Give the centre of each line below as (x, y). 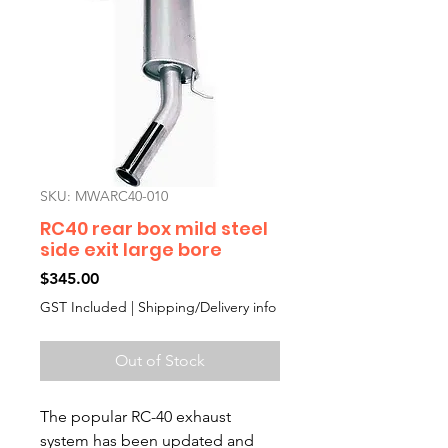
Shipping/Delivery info (207, 307)
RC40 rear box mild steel (154, 228)
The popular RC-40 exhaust (135, 416)
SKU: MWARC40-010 (104, 196)
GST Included (83, 307)
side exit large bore (131, 249)
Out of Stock (160, 360)
